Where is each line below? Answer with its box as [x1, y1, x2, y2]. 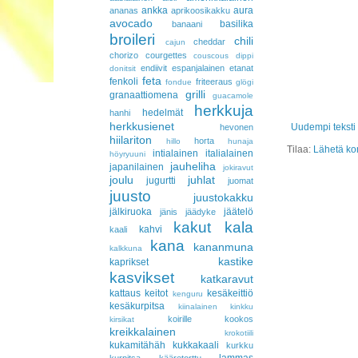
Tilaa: [287, 143, 313, 155]
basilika [220, 18, 253, 30]
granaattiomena [109, 89, 178, 101]
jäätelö [224, 206, 253, 217]
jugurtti [146, 175, 176, 186]
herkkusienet [109, 120, 174, 133]
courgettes [145, 50, 187, 60]
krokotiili [225, 328, 253, 337]
